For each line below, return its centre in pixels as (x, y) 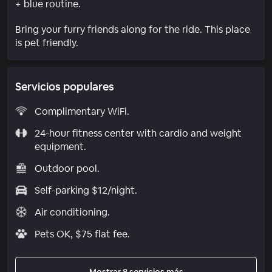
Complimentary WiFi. (82, 111)
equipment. (60, 146)
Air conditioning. (72, 212)
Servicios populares (65, 86)
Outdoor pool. (67, 168)
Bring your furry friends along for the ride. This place (133, 29)
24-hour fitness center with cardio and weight (138, 133)
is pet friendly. (47, 42)
